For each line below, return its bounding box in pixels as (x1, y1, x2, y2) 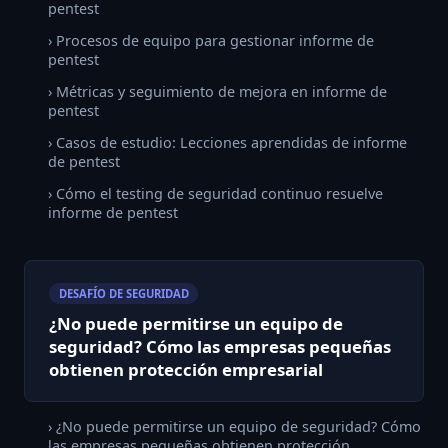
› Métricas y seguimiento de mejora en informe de (48, 82, 387, 102)
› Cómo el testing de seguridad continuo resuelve (48, 183, 383, 203)
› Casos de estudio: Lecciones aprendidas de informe (48, 132, 407, 152)
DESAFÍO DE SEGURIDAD (58, 286, 189, 301)
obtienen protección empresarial (49, 358, 323, 382)
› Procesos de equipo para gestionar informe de (48, 31, 374, 51)
